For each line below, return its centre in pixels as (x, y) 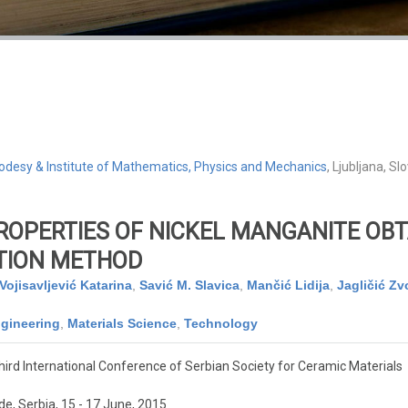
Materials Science (122, 324)
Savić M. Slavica (189, 286)
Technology (220, 324)
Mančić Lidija (288, 286)
